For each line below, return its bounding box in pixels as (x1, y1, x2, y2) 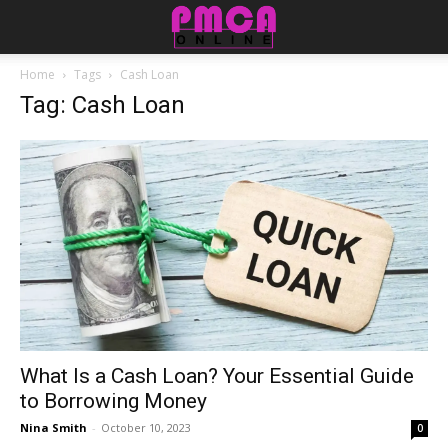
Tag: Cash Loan (20, 91, 185, 119)
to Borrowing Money (20, 388, 207, 413)
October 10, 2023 (101, 419, 191, 435)
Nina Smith (20, 419, 87, 435)
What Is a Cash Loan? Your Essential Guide (20, 363, 414, 388)
